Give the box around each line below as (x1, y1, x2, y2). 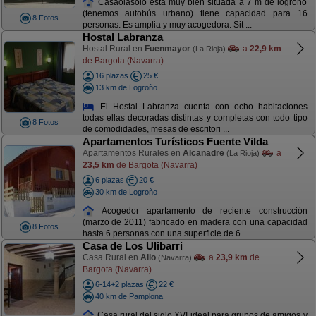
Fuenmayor (144, 44, 190, 54)
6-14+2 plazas (95, 280, 144, 288)
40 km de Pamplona (95, 291, 163, 300)
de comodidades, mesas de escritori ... (82, 124, 229, 135)
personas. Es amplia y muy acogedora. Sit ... (82, 20, 252, 30)
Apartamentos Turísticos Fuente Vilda (82, 135, 268, 147)
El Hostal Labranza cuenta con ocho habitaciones (95, 101, 308, 111)
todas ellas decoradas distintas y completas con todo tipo (82, 113, 308, 123)
